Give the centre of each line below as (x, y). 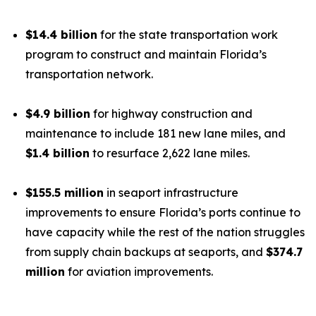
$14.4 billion (61, 35)
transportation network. (91, 74)
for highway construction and (171, 114)
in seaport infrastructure (171, 193)
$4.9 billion (58, 114)
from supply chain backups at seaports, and (146, 252)
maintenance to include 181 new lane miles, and (156, 133)
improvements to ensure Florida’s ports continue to (163, 212)
